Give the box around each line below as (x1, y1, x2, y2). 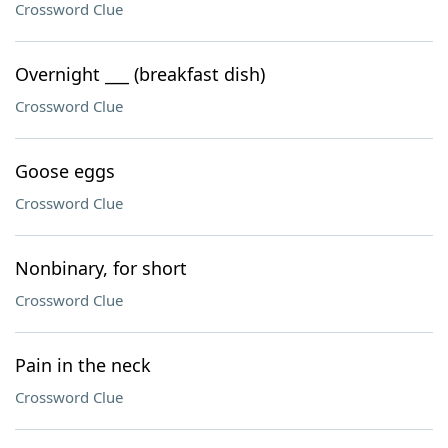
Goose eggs (15, 159, 115, 183)
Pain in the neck (15, 353, 151, 377)
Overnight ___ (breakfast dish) (15, 62, 265, 86)
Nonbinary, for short (15, 256, 187, 280)
